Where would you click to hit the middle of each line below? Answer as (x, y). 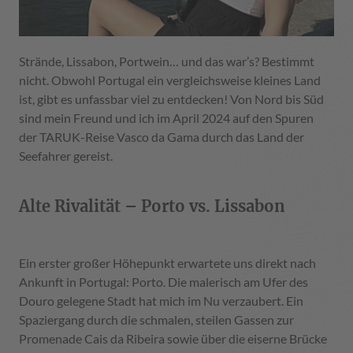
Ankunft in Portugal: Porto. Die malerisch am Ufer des (163, 281)
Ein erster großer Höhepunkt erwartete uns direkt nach (167, 262)
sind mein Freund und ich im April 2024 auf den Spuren (166, 117)
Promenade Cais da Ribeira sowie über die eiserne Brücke (173, 338)
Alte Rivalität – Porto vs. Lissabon (152, 206)
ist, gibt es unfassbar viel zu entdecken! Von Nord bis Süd (171, 98)
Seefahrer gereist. (66, 155)
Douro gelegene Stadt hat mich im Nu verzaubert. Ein (161, 300)
